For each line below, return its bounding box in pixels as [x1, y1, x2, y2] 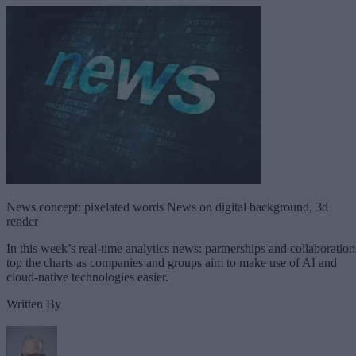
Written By [6, 296, 61, 311]
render [6, 214, 38, 228]
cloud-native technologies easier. [6, 269, 168, 284]
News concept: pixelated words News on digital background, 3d [6, 199, 328, 214]
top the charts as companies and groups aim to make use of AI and [6, 255, 337, 269]
